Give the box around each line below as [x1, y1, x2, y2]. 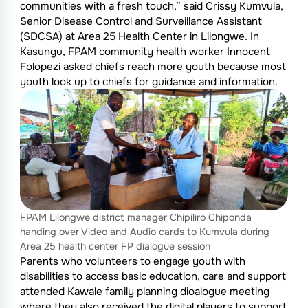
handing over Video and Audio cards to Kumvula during [19, 225, 269, 239]
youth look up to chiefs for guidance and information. [19, 75, 278, 89]
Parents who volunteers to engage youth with [19, 254, 245, 269]
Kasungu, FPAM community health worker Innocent [19, 45, 270, 59]
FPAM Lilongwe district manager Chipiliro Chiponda [19, 211, 252, 224]
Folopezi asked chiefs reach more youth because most [19, 60, 286, 74]
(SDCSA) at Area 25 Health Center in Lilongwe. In [19, 30, 259, 44]
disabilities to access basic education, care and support [19, 269, 286, 284]
